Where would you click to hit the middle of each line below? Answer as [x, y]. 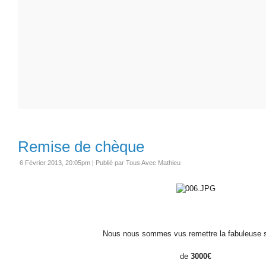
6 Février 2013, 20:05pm [55, 162]
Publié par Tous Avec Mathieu [138, 162]
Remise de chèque [81, 146]
